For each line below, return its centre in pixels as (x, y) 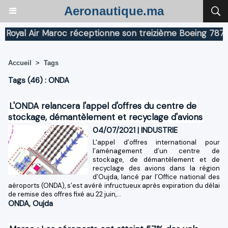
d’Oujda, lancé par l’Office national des (156, 177)
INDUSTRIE (160, 130)
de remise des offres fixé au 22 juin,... (65, 194)
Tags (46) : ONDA (39, 80)
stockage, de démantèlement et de (156, 159)
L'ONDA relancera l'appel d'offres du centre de (103, 106)
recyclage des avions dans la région (156, 168)
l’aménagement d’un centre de (156, 151)
